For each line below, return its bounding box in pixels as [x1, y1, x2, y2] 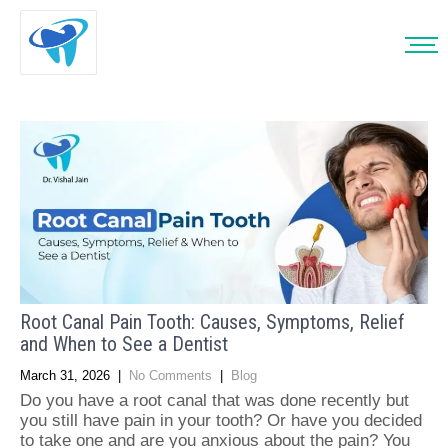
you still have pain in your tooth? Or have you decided [20, 410, 422, 430]
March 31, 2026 [20, 367, 110, 383]
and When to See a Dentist [20, 331, 228, 356]
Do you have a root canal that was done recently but [20, 390, 409, 410]
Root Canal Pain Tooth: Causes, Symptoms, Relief [20, 309, 405, 334]
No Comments [129, 367, 212, 383]
